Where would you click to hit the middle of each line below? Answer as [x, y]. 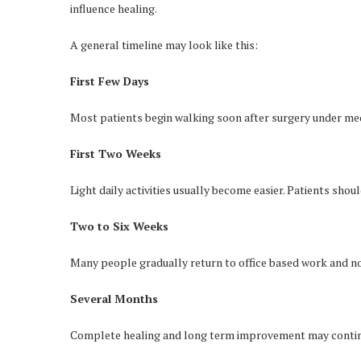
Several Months [114, 299]
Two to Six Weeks [119, 226]
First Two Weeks [116, 154]
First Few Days [110, 81]
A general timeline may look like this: [164, 45]
